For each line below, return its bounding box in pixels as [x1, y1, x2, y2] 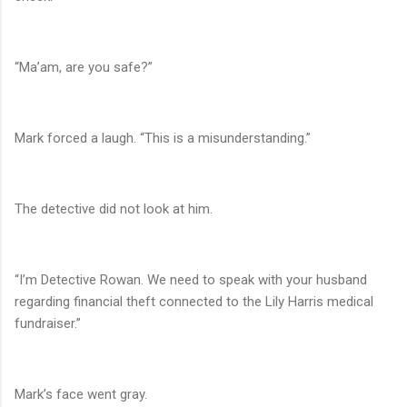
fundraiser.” [15, 315, 81, 333]
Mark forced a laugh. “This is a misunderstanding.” [15, 130, 311, 147]
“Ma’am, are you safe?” [15, 59, 153, 76]
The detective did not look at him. [15, 201, 213, 218]
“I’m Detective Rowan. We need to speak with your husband [15, 272, 367, 289]
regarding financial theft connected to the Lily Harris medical [15, 293, 373, 311]
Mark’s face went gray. [15, 386, 147, 403]
